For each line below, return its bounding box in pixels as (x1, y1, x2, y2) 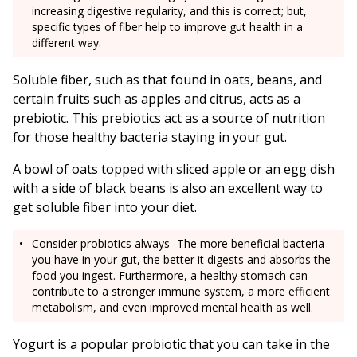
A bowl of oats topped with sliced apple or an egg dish (13, 160, 335, 178)
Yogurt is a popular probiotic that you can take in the (13, 335, 330, 354)
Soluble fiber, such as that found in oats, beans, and (13, 71, 322, 89)
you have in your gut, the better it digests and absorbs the (32, 252, 331, 268)
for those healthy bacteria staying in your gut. (13, 128, 287, 147)
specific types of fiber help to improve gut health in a (32, 19, 303, 35)
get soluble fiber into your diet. (13, 198, 197, 217)
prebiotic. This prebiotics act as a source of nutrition (13, 109, 325, 127)
